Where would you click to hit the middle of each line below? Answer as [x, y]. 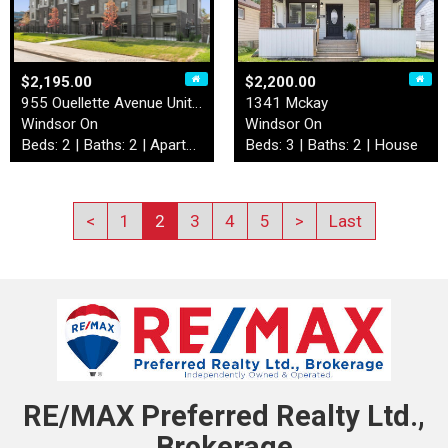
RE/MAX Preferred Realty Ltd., [224, 416]
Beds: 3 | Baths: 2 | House [331, 144]
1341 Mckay [286, 102]
